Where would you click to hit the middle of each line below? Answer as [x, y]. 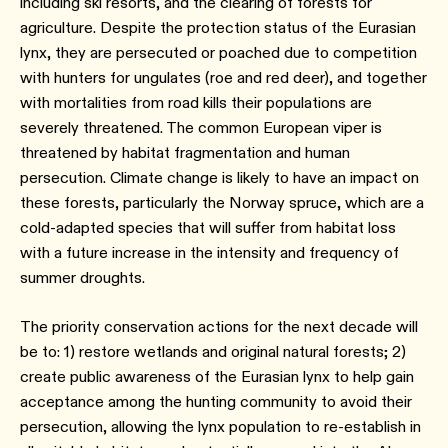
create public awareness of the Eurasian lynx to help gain [217, 377]
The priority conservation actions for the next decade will [219, 327]
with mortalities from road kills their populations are [196, 103]
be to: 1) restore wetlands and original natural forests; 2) [213, 352]
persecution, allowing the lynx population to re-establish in [220, 427]
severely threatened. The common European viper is [201, 128]
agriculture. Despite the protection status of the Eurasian [218, 28]
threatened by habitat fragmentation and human [185, 153]
